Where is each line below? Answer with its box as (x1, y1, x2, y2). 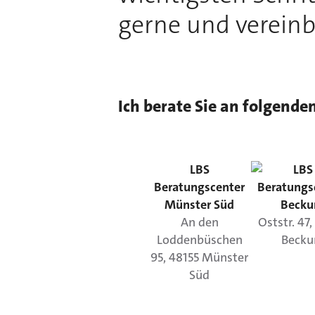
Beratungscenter (154, 179, 245, 195)
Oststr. (258, 214, 295, 231)
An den (180, 214, 219, 231)
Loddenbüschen (156, 231, 243, 248)
